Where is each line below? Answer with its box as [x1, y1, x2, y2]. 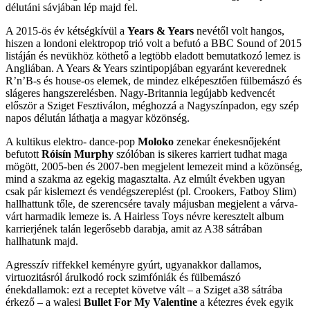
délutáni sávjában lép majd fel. [6, 1, 138, 14]
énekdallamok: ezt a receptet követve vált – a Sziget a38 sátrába [6, 284, 282, 296]
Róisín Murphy [42, 148, 113, 161]
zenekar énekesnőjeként [174, 136, 280, 148]
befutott [6, 148, 42, 161]
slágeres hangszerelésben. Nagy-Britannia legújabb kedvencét [6, 87, 275, 100]
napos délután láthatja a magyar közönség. [6, 112, 190, 125]
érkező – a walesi [6, 296, 84, 309]
